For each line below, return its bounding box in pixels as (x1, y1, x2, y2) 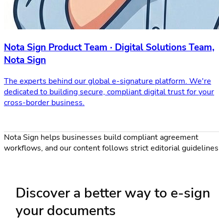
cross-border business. (4, 97, 85, 108)
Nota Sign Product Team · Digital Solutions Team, (4, 41, 215, 54)
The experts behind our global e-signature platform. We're (4, 75, 211, 87)
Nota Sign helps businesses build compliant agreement (4, 131, 198, 143)
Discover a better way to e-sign (16, 184, 210, 203)
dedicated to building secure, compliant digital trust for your (4, 86, 214, 97)
